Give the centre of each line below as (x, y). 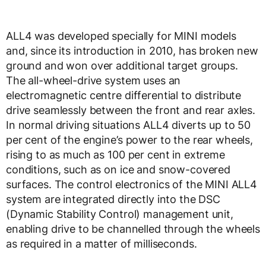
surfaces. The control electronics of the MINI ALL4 (132, 185)
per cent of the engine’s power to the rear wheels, (129, 140)
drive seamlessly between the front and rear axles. (131, 110)
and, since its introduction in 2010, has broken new (132, 51)
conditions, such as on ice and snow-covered (118, 170)
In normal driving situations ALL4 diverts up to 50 (128, 125)
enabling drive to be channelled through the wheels (133, 229)
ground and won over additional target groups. (122, 66)
